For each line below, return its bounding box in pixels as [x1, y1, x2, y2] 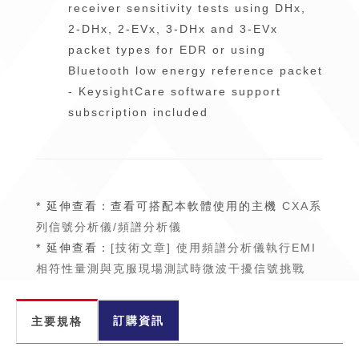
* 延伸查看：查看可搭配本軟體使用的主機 [36, 200, 277, 212]
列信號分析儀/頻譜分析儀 [36, 220, 182, 233]
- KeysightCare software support [68, 85, 281, 98]
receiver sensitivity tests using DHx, [68, 2, 306, 14]
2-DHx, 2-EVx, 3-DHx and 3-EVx [68, 22, 278, 35]
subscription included [68, 106, 208, 119]
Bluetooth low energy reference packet [68, 64, 323, 77]
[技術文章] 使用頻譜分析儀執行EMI [111, 241, 317, 254]
